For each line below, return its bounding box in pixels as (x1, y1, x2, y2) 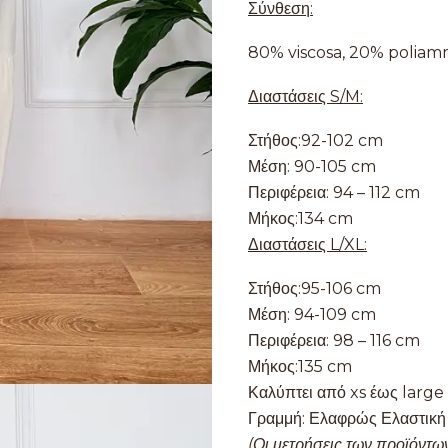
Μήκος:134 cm (248, 209, 353, 228)
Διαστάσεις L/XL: (248, 235, 367, 254)
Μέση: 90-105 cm (248, 157, 376, 176)
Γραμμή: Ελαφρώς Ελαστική (248, 409, 446, 428)
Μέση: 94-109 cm (248, 305, 376, 324)
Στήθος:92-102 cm (248, 131, 387, 150)
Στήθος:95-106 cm (248, 279, 385, 298)
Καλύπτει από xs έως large (248, 383, 444, 402)
